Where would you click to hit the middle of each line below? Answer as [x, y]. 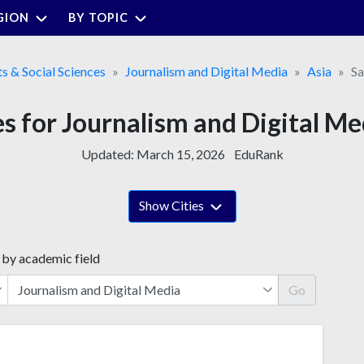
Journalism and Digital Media [206, 71]
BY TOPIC [98, 17]
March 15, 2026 [180, 154]
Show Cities [172, 205]
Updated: [108, 154]
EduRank [258, 154]
